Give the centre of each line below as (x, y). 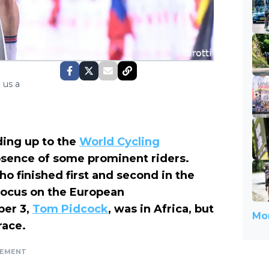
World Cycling (119, 142)
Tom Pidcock (70, 209)
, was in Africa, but (161, 209)
